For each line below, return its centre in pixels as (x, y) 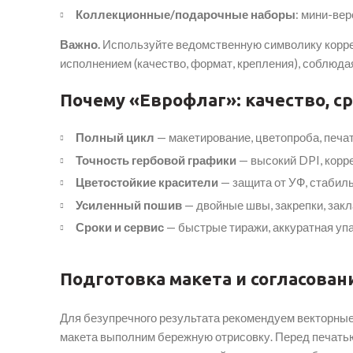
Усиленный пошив (129, 204)
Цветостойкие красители (147, 182)
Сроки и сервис (120, 227)
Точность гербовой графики (156, 160)
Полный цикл (115, 137)
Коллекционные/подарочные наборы (186, 15)
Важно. (80, 45)
